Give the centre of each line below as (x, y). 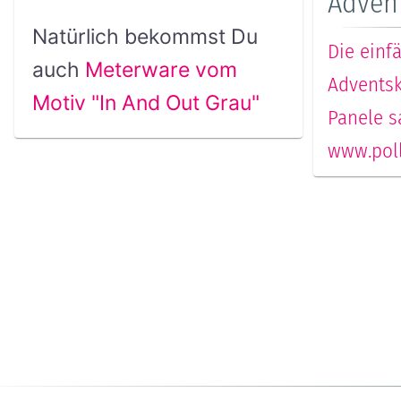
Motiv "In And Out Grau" (145, 103)
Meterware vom (161, 70)
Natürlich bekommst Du (145, 37)
